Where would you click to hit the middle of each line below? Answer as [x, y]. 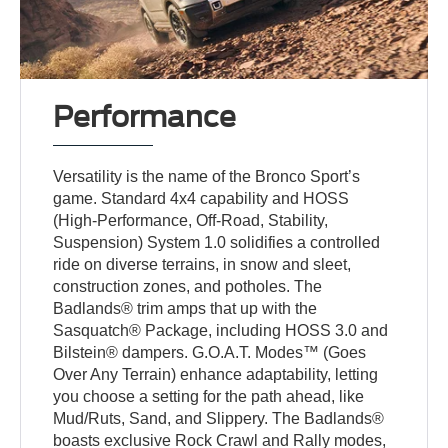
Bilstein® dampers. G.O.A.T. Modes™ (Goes [210, 353]
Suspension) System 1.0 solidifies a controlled [217, 243]
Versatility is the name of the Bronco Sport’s [207, 177]
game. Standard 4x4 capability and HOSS [201, 199]
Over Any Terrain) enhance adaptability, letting [216, 375]
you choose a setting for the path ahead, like [209, 397]
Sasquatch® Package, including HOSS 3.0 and [221, 331]
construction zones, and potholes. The [188, 287]
